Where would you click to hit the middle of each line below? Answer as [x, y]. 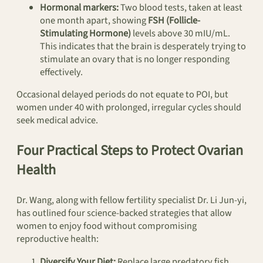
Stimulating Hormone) [85, 33]
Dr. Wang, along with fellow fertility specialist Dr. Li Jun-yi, [131, 200]
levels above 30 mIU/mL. [181, 33]
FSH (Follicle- [174, 20]
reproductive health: [58, 239]
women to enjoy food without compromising [107, 226]
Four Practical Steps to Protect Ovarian [130, 151]
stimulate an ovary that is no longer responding [135, 59]
